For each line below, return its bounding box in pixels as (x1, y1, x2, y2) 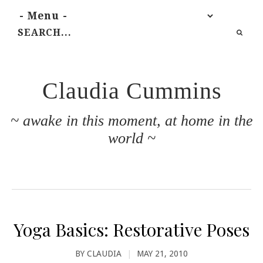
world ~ (107, 130, 156, 147)
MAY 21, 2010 (136, 249, 188, 258)
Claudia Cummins (42, 77, 222, 104)
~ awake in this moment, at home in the (10, 112, 253, 129)
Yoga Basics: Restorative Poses (14, 218, 249, 241)
